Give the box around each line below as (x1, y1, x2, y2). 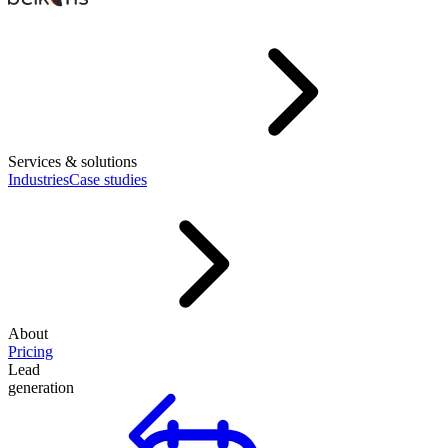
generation (8, 379, 74, 396)
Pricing (8, 343, 53, 360)
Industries (8, 171, 69, 188)
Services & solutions (8, 153, 137, 170)
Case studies (69, 171, 147, 188)
